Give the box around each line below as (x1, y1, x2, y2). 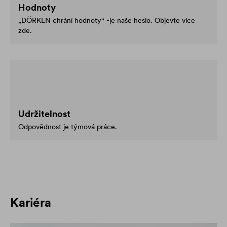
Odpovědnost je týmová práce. (18, 122, 117, 131)
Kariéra (10, 194, 51, 210)
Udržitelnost (18, 107, 70, 120)
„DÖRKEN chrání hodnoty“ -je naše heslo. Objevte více (18, 15, 195, 25)
